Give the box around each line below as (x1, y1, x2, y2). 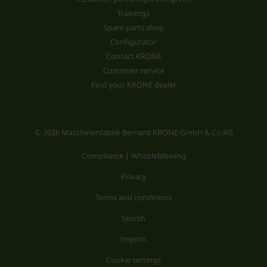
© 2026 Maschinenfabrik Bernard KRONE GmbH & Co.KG (34, 126, 233, 138)
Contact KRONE (105, 50, 162, 61)
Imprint (120, 233, 147, 244)
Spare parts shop (103, 21, 164, 33)
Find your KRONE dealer (91, 79, 176, 90)
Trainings (117, 7, 150, 18)
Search (122, 212, 145, 223)
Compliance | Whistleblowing (81, 150, 186, 161)
